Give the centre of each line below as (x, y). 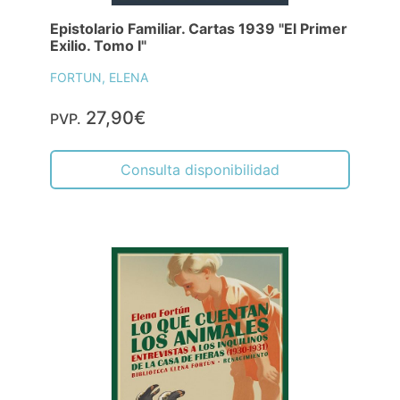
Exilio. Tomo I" (98, 46)
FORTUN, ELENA (99, 78)
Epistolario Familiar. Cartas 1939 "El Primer (199, 29)
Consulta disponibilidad (200, 170)
